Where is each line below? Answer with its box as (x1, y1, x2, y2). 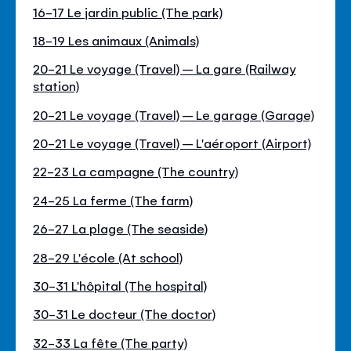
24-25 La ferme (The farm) (33, 190, 194, 208)
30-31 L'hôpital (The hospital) (33, 277, 208, 295)
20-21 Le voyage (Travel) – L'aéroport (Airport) (33, 134, 311, 152)
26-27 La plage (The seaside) (33, 219, 208, 237)
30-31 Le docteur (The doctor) (33, 305, 216, 323)
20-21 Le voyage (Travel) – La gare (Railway (33, 60, 296, 78)
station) (33, 77, 80, 95)
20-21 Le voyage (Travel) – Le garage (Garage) (33, 105, 314, 123)
